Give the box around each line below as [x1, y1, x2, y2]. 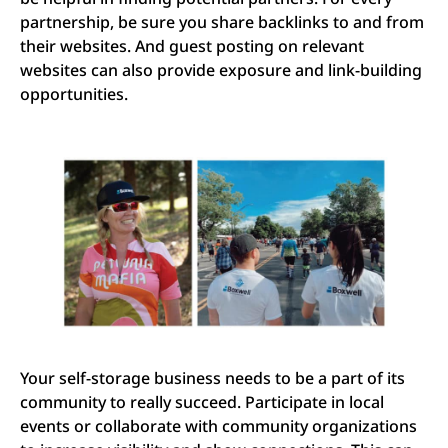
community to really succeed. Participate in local [20, 391, 384, 414]
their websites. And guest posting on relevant [20, 34, 364, 57]
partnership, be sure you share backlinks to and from [20, 10, 424, 33]
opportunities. [20, 82, 128, 105]
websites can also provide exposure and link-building [20, 58, 422, 81]
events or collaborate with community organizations [20, 415, 417, 438]
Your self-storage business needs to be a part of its [20, 367, 405, 390]
